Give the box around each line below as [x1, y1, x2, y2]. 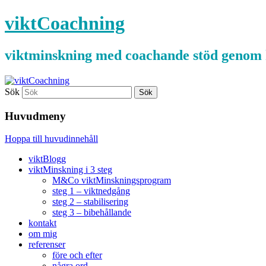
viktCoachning [5, 12, 125, 34]
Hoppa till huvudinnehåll [5, 134, 98, 144]
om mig [28, 229, 57, 239]
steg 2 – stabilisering [52, 197, 128, 207]
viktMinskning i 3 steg [28, 164, 112, 175]
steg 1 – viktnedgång [52, 186, 130, 197]
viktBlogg [28, 154, 66, 164]
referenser [28, 239, 65, 250]
